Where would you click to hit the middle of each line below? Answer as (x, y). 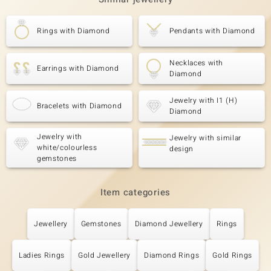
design (181, 149)
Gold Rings (232, 255)
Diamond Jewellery (169, 224)
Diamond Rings (171, 255)
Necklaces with (197, 63)
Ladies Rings (42, 255)
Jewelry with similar (206, 138)
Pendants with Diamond (212, 31)
